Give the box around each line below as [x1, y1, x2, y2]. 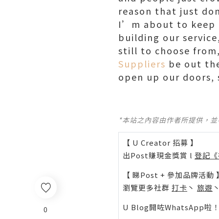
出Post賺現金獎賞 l [123, 150, 195, 160]
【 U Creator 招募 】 [123, 137, 198, 148]
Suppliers [118, 57, 166, 70]
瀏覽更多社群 [123, 182, 172, 193]
